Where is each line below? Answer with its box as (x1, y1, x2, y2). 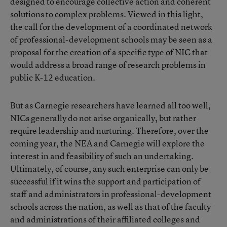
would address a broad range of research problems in (10, 59, 206, 70)
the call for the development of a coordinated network (10, 21, 212, 32)
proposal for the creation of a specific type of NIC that (10, 46, 208, 58)
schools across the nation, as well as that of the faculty (10, 201, 211, 212)
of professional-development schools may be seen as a (10, 33, 212, 45)
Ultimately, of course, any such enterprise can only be (10, 163, 209, 174)
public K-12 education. (10, 71, 95, 83)
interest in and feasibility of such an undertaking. (10, 150, 194, 162)
